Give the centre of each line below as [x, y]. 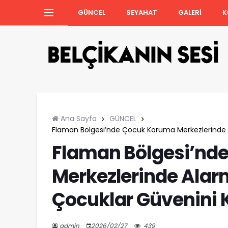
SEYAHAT [142, 12]
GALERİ [190, 12]
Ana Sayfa [78, 119]
